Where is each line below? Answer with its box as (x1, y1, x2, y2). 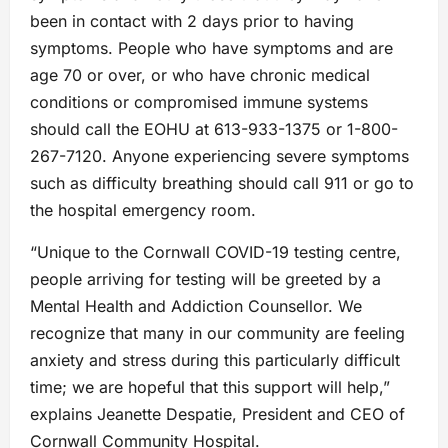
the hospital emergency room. (30, 200, 256, 221)
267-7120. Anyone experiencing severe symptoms (30, 146, 409, 167)
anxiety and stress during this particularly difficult (30, 350, 400, 371)
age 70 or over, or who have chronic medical (30, 65, 370, 86)
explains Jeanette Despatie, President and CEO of (30, 404, 405, 425)
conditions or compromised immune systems (30, 92, 368, 113)
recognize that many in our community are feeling (30, 323, 405, 344)
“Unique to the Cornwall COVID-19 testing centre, (30, 242, 401, 263)
